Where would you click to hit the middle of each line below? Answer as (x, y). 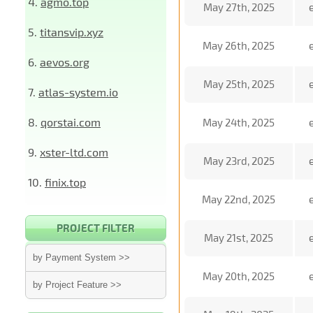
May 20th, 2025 (239, 276)
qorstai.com (71, 122)
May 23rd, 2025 (239, 161)
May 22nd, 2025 (239, 199)
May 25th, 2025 (239, 84)
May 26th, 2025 (239, 45)
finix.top (65, 182)
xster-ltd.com (74, 152)
